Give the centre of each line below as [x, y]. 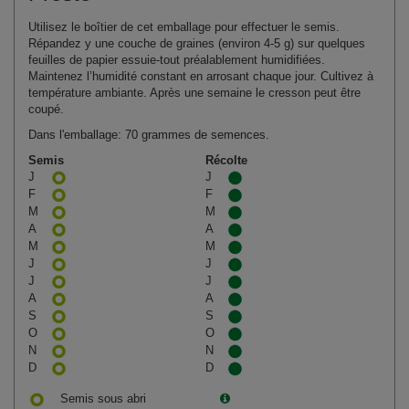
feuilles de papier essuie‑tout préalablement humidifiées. [177, 60]
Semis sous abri [103, 399]
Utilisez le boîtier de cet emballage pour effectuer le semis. [184, 27]
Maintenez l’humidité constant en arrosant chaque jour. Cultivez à [201, 77]
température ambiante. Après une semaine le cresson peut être [194, 93]
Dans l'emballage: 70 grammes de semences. [149, 135]
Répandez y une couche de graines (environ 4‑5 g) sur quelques [197, 44]
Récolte [226, 161]
